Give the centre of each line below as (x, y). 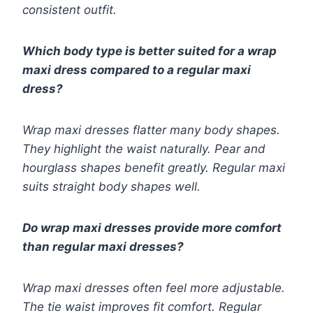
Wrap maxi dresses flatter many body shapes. (151, 130)
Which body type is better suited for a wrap (150, 51)
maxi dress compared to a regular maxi (137, 70)
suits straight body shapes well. (111, 187)
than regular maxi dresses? (103, 247)
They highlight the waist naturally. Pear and (144, 149)
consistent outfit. (70, 10)
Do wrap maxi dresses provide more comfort (152, 228)
